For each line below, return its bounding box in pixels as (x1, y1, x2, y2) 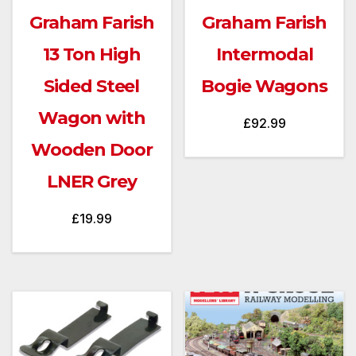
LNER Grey (46, 170, 137, 192)
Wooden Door (30, 138, 153, 161)
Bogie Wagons (201, 75, 328, 97)
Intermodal (215, 43, 313, 65)
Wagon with (37, 106, 145, 129)
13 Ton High (42, 43, 141, 65)
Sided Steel (44, 75, 140, 97)
